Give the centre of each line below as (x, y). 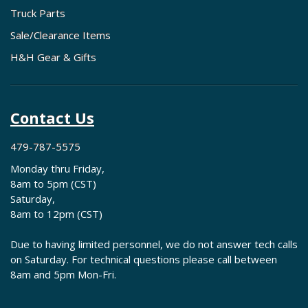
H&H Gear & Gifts (53, 57)
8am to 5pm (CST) (53, 184)
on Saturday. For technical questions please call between (144, 260)
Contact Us (52, 118)
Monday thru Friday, (57, 169)
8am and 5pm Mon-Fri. (63, 275)
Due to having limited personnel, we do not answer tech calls (154, 244)
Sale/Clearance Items (60, 35)
